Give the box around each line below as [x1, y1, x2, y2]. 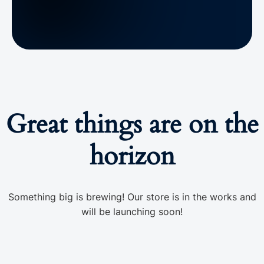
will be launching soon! [81, 206, 183, 217]
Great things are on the [5, 107, 259, 142]
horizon [89, 138, 175, 174]
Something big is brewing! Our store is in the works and [8, 191, 256, 203]
